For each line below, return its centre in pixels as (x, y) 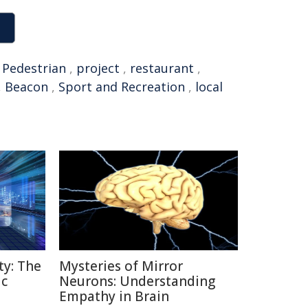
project (98, 68)
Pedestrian (34, 68)
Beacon (26, 87)
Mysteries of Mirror (121, 266)
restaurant (162, 68)
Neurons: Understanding (137, 281)
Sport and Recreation (122, 87)
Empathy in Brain (114, 296)
